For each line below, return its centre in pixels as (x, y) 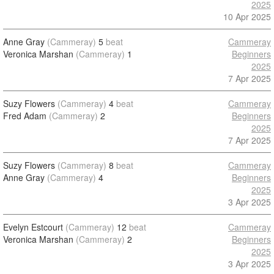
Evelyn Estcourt (33, 227)
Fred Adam (25, 116)
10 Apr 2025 (247, 17)
